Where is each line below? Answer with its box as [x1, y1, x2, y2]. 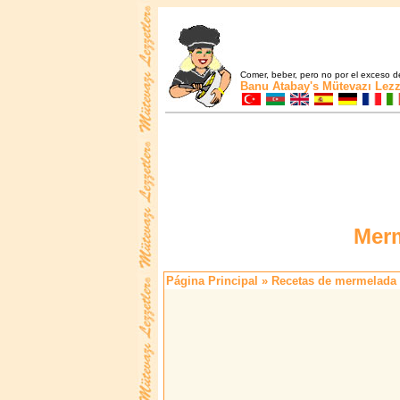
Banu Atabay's [240, 79, 319, 93]
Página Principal [166, 274, 258, 288]
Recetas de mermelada [271, 274, 396, 288]
